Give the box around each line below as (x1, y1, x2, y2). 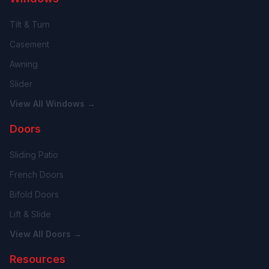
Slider (10, 79, 32, 89)
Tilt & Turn (10, 19, 50, 29)
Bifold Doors (10, 189, 59, 199)
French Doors (10, 169, 64, 180)
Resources (10, 253, 65, 265)
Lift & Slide (10, 209, 51, 219)
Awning (10, 59, 38, 69)
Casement (10, 39, 49, 49)
